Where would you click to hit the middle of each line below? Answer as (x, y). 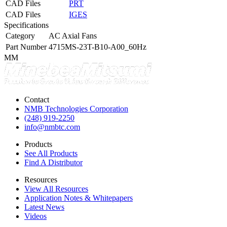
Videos (35, 216)
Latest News (44, 207)
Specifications (26, 25)
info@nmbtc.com (52, 127)
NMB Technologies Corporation (76, 108)
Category (20, 35)
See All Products (51, 153)
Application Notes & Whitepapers (79, 198)
